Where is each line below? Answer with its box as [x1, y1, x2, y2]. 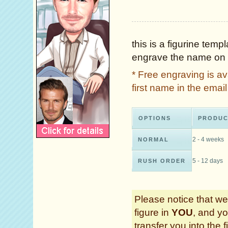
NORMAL [138, 136, 169, 143]
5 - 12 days [192, 157, 223, 165]
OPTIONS [138, 115, 171, 122]
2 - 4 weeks [192, 136, 224, 144]
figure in [134, 207, 172, 218]
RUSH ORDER [138, 158, 186, 164]
